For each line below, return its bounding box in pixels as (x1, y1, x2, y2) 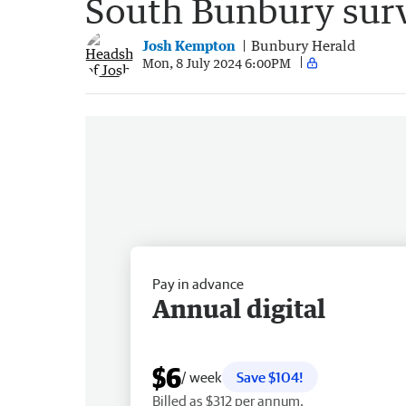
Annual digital (152, 292, 325, 324)
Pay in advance (152, 275, 244, 292)
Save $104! (237, 368, 304, 385)
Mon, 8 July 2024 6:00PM (142, 54, 291, 71)
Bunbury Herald (251, 37, 355, 54)
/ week (181, 368, 222, 385)
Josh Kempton (142, 37, 236, 54)
